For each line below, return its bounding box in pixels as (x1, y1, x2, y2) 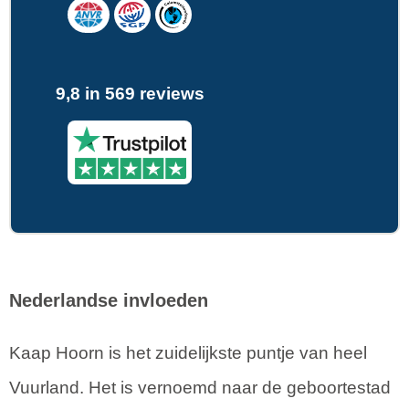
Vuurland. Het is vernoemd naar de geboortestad (9, 378, 391, 398)
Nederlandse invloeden (9, 290, 208, 311)
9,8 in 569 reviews (55, 84, 204, 104)
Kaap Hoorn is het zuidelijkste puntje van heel (9, 343, 367, 363)
